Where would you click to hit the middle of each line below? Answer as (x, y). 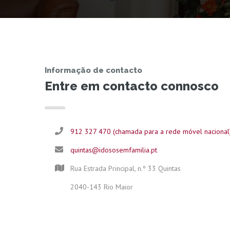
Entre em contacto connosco (132, 86)
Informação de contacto (93, 70)
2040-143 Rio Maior (102, 187)
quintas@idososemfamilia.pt (114, 150)
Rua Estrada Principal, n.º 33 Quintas (126, 168)
